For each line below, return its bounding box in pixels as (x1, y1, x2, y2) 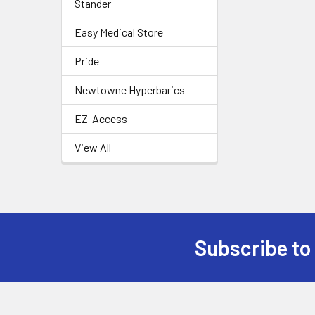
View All (75, 141, 111, 154)
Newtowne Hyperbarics (75, 83, 185, 96)
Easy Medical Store (75, 25, 163, 39)
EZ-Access (75, 112, 127, 125)
